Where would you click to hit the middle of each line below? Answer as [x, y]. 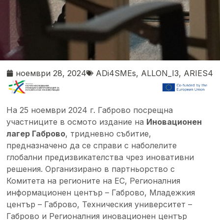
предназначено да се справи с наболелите [92, 146]
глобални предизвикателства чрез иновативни [100, 157]
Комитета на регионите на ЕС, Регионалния [94, 181]
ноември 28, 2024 [51, 73]
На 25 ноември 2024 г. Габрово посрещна [90, 110]
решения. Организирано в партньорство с [91, 169]
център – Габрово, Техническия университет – [99, 205]
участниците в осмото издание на [77, 122]
